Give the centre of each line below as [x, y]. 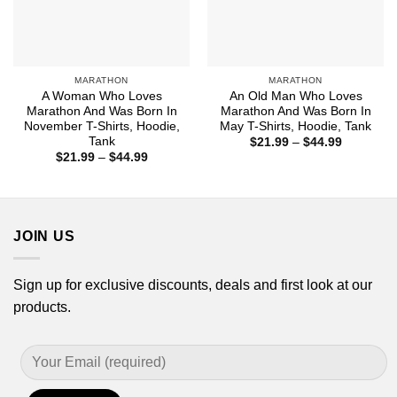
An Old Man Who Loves [296, 97]
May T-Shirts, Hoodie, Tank [296, 127]
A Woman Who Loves [101, 97]
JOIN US [44, 237]
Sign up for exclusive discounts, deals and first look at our [193, 284]
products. [42, 307]
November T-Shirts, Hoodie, [101, 127]
